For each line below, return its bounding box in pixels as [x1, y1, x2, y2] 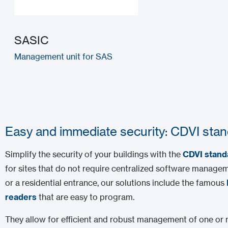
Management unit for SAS [14, 51, 113, 62]
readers [5, 191, 37, 202]
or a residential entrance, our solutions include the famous [5, 177, 227, 188]
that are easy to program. [37, 191, 135, 202]
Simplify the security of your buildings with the [5, 149, 183, 159]
